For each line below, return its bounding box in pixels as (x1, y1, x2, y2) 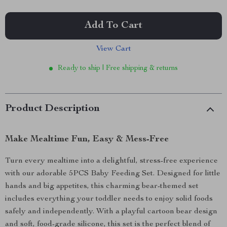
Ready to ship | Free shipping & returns (58, 65, 178, 72)
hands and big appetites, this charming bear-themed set (5, 182, 199, 191)
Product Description (5, 104, 100, 114)
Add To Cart (85, 21, 142, 31)
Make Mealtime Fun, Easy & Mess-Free (5, 135, 169, 144)
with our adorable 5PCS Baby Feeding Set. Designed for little (5, 170, 220, 178)
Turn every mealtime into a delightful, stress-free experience (5, 157, 218, 165)
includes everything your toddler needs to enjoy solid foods (5, 195, 213, 203)
